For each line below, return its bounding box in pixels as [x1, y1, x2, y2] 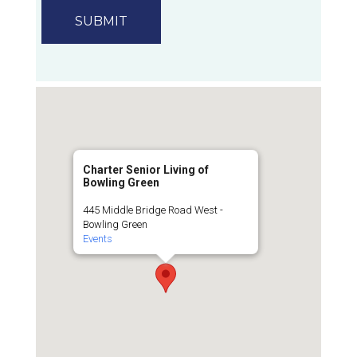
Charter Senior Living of [82, 163, 209, 177]
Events [82, 233, 112, 245]
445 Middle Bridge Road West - [82, 204, 223, 217]
